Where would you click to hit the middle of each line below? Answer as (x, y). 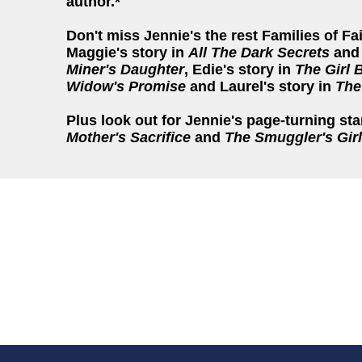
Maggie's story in (127, 53)
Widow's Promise (128, 86)
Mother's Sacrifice (130, 137)
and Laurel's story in (263, 86)
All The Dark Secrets (259, 53)
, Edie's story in (240, 69)
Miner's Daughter (125, 69)
